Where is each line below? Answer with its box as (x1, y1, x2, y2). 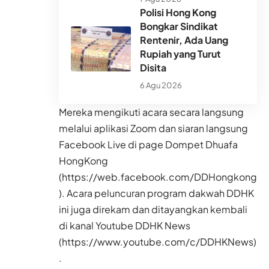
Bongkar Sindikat (140, 20, 218, 33)
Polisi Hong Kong (140, 6, 216, 19)
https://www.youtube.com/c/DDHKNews (62, 235, 253, 249)
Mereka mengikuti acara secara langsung (59, 106, 244, 119)
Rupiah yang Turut (140, 47, 221, 61)
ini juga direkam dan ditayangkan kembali (59, 203, 247, 216)
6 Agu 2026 (140, 80, 182, 91)
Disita (140, 61, 166, 74)
